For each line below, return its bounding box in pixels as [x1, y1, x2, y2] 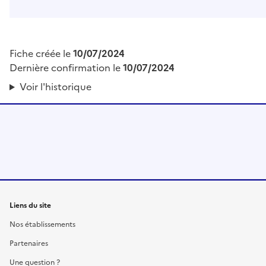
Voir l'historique [19, 80, 91, 94]
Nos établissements [9, 219, 75, 230]
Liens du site [9, 200, 51, 211]
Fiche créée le [9, 46, 73, 61]
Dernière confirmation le [9, 61, 123, 75]
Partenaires [9, 238, 48, 249]
